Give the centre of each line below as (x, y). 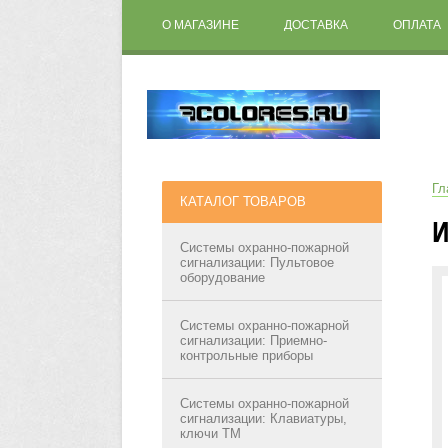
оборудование (222, 277)
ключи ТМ (210, 433)
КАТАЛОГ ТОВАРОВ (243, 201)
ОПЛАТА (417, 25)
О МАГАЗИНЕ (200, 25)
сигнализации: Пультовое (257, 262)
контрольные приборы (246, 355)
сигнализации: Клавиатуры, (263, 418)
